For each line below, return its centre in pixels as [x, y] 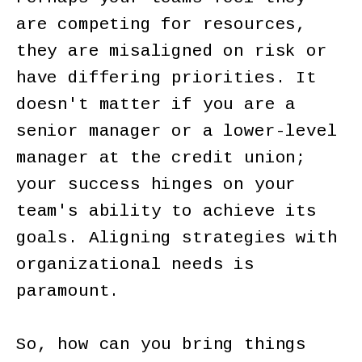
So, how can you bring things [161, 344]
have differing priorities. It [166, 78]
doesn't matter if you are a [156, 104]
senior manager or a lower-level [177, 131]
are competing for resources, [161, 24]
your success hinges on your [156, 184]
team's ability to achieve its [166, 211]
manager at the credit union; [161, 158]
